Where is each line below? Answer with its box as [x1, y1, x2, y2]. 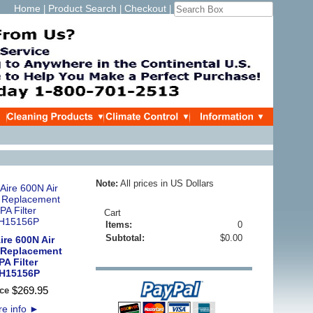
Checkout [124, 3, 166, 14]
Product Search [48, 3, 117, 14]
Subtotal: [105, 233, 145, 243]
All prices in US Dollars [118, 178, 214, 189]
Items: [105, 219, 132, 230]
